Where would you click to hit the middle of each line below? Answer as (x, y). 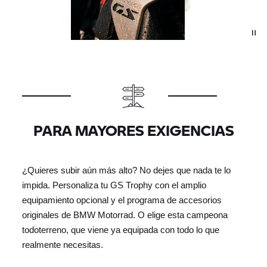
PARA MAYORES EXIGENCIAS (133, 130)
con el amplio (180, 185)
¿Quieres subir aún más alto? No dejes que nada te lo (127, 170)
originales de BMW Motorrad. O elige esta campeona (125, 215)
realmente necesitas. (63, 245)
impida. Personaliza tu (66, 185)
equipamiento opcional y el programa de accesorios (122, 200)
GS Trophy (132, 185)
